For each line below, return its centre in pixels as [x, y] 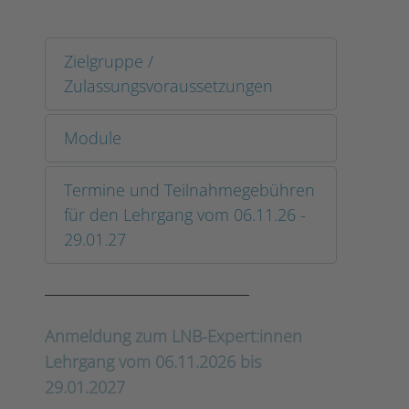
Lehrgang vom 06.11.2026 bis [153, 362]
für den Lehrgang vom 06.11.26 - [185, 215]
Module [93, 138]
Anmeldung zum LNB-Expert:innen [173, 336]
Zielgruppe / [109, 61]
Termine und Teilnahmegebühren [189, 190]
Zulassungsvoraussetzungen [168, 86]
